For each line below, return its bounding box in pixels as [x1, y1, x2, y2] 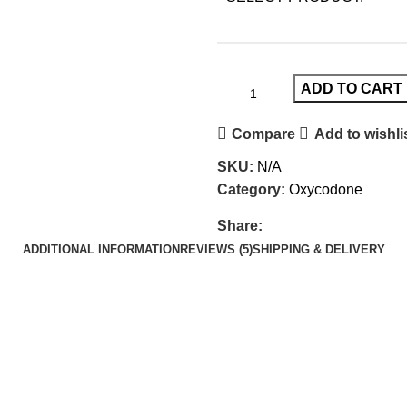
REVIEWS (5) [179, 243, 253, 257]
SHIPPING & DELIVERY [252, 243, 385, 257]
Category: [217, 182, 285, 198]
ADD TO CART [301, 81, 402, 97]
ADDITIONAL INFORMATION [22, 243, 180, 257]
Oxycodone [289, 182, 362, 198]
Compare [232, 125, 296, 142]
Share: [217, 218, 263, 234]
